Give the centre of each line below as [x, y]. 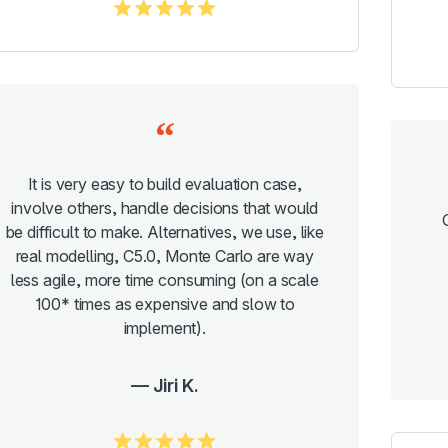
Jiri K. [175, 385]
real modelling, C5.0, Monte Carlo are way [164, 255]
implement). [164, 327]
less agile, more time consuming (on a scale [164, 279]
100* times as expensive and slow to [164, 303]
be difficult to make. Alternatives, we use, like [164, 231]
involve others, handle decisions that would [165, 207]
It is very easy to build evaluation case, [164, 183]
